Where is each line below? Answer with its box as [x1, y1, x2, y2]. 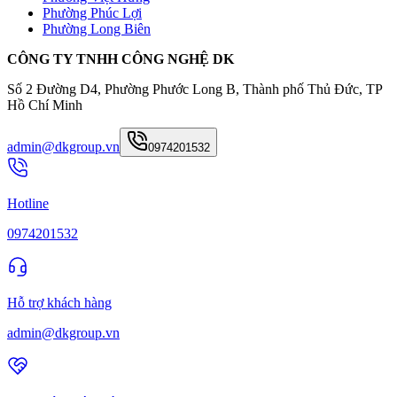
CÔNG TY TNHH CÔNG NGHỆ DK [7, 51, 237, 66]
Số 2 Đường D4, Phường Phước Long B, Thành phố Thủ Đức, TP [7, 81, 382, 97]
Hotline [7, 195, 49, 211]
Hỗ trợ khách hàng [7, 294, 112, 310]
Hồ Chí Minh [7, 97, 82, 113]
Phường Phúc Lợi [43, 4, 142, 20]
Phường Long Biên [43, 20, 151, 36]
